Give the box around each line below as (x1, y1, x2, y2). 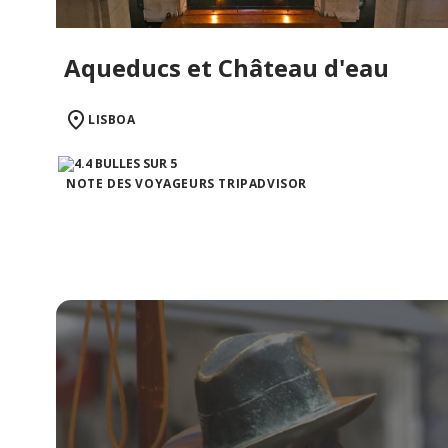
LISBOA (88, 111, 136, 129)
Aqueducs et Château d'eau (64, 51, 389, 85)
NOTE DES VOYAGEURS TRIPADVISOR (66, 175, 307, 193)
